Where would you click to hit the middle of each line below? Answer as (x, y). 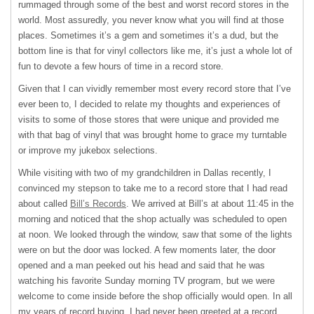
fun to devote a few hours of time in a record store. (121, 67)
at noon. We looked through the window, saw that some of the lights (155, 235)
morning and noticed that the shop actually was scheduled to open (152, 219)
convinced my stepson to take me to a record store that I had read (153, 189)
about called (44, 204)
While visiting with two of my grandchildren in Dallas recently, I (145, 173)
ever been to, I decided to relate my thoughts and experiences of (149, 104)
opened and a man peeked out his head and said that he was (142, 266)
